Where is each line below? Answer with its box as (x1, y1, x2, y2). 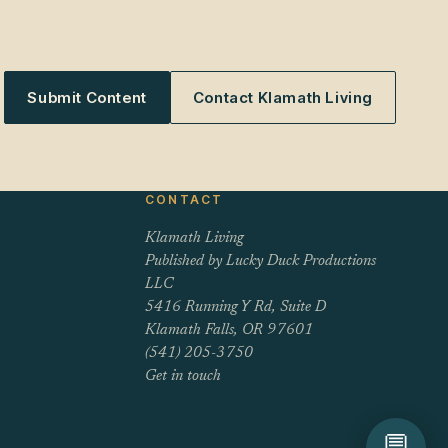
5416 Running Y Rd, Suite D (145, 299, 327, 315)
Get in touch (145, 368, 222, 384)
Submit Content (27, 87, 147, 107)
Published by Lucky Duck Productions (145, 253, 377, 269)
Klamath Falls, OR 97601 (145, 322, 314, 338)
